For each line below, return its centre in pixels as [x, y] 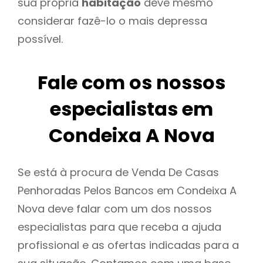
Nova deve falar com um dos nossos [115, 209]
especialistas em [131, 109]
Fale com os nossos [131, 83]
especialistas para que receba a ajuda [119, 227]
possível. [40, 39]
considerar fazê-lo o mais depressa [112, 21]
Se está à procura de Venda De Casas [118, 173]
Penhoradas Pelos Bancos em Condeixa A [127, 191]
